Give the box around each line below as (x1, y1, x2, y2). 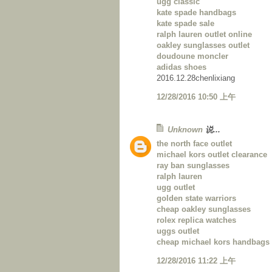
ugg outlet (157, 183, 195, 192)
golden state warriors (157, 194, 236, 203)
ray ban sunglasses (157, 161, 229, 171)
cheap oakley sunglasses (157, 205, 251, 214)
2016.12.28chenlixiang (157, 73, 235, 83)
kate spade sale (157, 19, 214, 29)
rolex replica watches (157, 216, 236, 225)
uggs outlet (157, 226, 199, 236)
